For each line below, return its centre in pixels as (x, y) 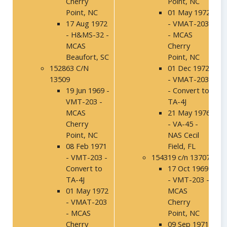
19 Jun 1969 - (88, 90)
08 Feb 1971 (86, 146)
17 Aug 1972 (87, 24)
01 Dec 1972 (188, 68)
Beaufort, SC (87, 57)
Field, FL (182, 146)
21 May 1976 (189, 113)
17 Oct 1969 (188, 168)
